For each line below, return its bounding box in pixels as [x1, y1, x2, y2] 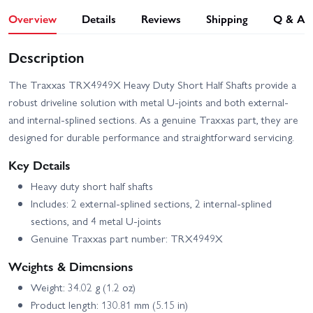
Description [8, 46, 84, 68]
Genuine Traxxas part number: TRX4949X [31, 231, 223, 247]
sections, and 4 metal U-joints [31, 213, 161, 229]
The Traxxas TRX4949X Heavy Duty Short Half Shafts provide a [8, 77, 296, 93]
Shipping [206, 10, 248, 27]
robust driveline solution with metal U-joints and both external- [8, 94, 289, 110]
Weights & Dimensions [8, 257, 133, 275]
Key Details [8, 156, 71, 174]
